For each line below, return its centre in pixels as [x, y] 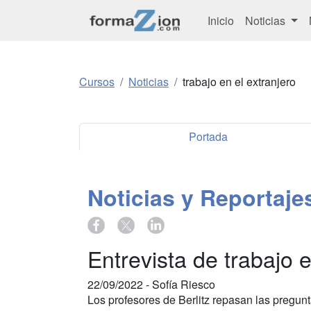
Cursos [97, 82]
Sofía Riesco [184, 284]
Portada [208, 137]
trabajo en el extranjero [239, 82]
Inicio [221, 20]
